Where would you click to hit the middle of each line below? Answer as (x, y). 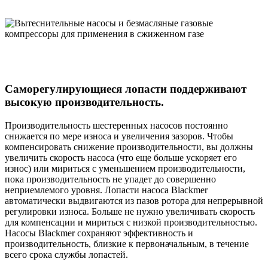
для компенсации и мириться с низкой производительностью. (131, 223)
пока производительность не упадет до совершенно (110, 179)
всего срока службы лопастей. (66, 255)
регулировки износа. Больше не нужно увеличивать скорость (130, 212)
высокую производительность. (84, 102)
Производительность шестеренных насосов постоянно (116, 126)
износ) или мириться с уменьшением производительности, (125, 169)
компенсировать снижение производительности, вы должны (129, 147)
